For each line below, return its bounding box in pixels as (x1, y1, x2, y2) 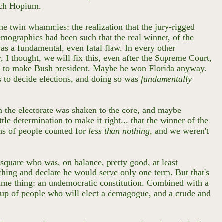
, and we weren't (150, 126, 209, 136)
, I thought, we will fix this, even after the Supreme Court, (1, 53, 212, 63)
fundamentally (141, 74, 192, 84)
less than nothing (88, 126, 150, 136)
